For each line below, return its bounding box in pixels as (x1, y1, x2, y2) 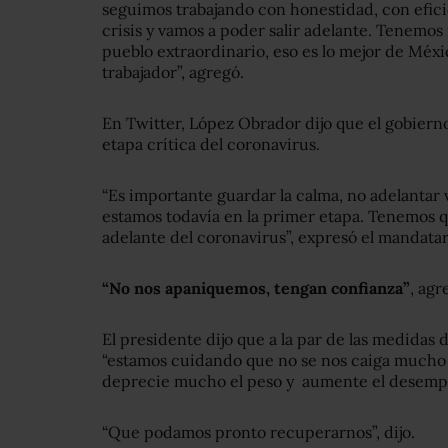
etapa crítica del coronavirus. (102, 134, 320, 155)
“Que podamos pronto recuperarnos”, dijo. (102, 422, 415, 443)
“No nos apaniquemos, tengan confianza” (102, 278, 410, 299)
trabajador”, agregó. (102, 62, 244, 83)
